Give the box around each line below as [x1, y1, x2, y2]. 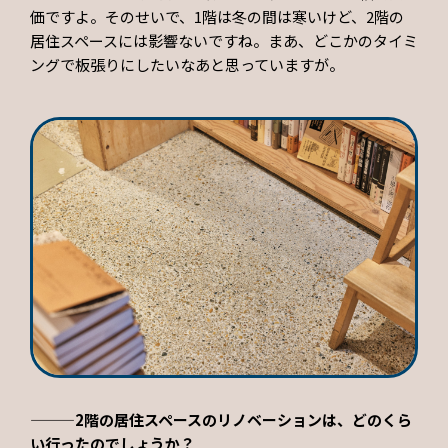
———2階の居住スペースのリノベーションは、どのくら [30, 408, 412, 430]
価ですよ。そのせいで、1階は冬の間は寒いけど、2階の [30, 6, 404, 28]
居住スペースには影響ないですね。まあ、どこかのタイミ [30, 30, 418, 52]
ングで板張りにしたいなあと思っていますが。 [30, 54, 344, 76]
